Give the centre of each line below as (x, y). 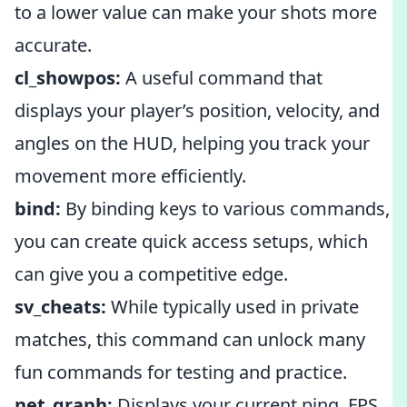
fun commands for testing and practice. (181, 372)
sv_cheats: (60, 307)
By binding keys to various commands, (225, 208)
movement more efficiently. (130, 176)
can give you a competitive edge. (151, 274)
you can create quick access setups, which (191, 241)
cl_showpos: (68, 78)
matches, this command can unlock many (190, 339)
